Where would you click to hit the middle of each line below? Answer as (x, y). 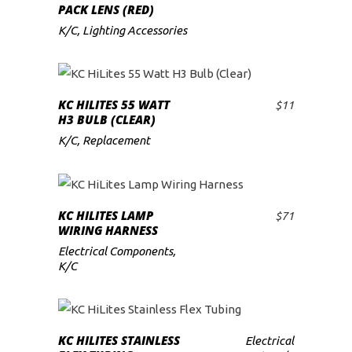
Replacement (116, 141)
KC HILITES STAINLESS (119, 341)
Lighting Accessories (135, 30)
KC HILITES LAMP (106, 215)
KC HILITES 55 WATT (114, 105)
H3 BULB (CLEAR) (107, 120)
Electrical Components (115, 251)
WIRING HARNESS (108, 230)
